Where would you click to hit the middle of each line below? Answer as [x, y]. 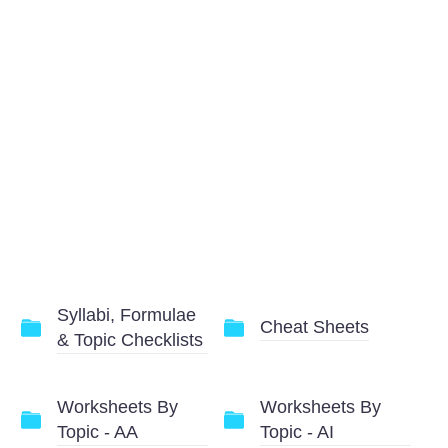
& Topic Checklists [130, 339]
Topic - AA [98, 431]
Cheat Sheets [314, 327]
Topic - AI [297, 431]
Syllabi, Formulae [127, 314]
